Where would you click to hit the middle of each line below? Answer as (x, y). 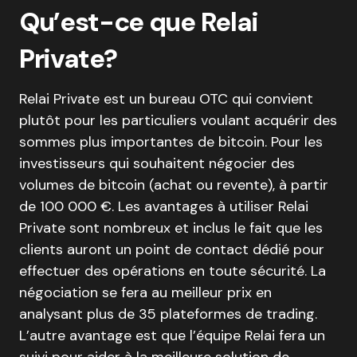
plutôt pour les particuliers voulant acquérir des (178, 120)
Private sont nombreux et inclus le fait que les (171, 228)
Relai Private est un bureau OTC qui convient (166, 98)
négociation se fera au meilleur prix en (145, 292)
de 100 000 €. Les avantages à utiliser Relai (164, 206)
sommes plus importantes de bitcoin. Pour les (171, 141)
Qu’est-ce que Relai (139, 22)
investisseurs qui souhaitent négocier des (157, 163)
